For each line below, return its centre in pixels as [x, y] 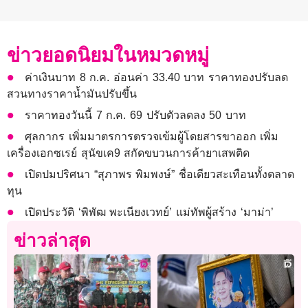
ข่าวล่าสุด [52, 241]
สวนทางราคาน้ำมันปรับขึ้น [72, 94]
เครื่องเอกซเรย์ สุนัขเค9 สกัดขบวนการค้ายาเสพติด [129, 153]
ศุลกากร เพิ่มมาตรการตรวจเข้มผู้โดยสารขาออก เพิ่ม [152, 137]
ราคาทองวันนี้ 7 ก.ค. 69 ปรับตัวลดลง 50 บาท [137, 115]
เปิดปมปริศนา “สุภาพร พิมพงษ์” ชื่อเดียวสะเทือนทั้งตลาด [160, 175]
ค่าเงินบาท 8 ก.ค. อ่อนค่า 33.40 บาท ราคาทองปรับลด [156, 78]
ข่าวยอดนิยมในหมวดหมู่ [108, 56]
